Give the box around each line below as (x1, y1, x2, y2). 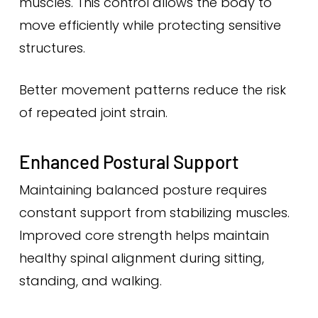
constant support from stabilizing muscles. (18, 204, 290, 221)
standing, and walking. (18, 272, 162, 290)
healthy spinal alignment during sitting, (18, 249, 264, 267)
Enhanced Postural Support (18, 150, 239, 172)
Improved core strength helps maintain (18, 226, 269, 244)
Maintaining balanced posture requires (18, 181, 267, 199)
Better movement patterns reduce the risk (18, 81, 286, 99)
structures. (18, 39, 85, 57)
